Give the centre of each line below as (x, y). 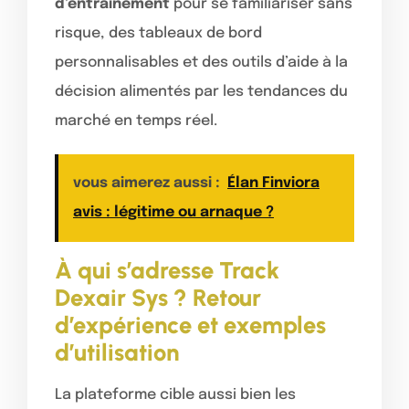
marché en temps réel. (136, 121)
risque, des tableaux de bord (158, 33)
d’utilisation (117, 352)
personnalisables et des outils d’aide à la (201, 62)
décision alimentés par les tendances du (201, 91)
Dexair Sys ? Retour (158, 297)
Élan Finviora (273, 183)
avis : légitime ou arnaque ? (173, 212)
